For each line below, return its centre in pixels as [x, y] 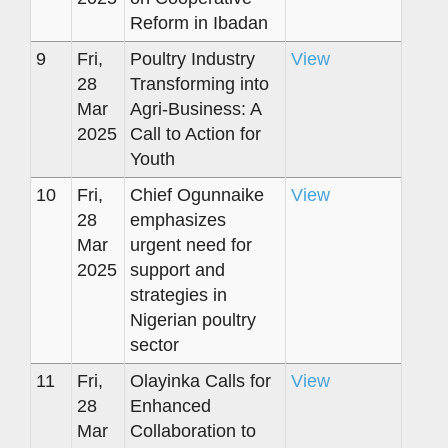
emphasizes [178, 219]
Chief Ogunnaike [197, 194]
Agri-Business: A [196, 108]
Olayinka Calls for [200, 380]
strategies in [178, 294]
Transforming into [199, 83]
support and [177, 269]
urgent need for [191, 244]
